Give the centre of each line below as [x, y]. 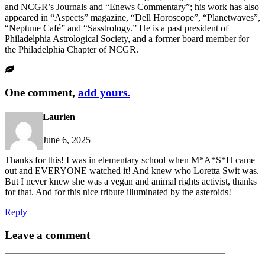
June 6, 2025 [67, 140]
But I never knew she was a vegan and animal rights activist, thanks [131, 182]
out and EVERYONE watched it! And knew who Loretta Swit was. [132, 171]
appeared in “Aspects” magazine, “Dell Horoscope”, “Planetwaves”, [132, 17]
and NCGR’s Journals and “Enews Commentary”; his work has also [132, 7]
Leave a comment [47, 235]
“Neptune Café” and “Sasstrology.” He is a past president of [117, 28]
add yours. [104, 92]
